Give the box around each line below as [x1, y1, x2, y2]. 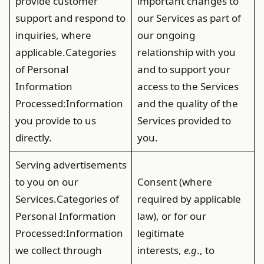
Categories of [56, 192, 119, 206]
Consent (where [137, 175, 212, 189]
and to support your [137, 62, 230, 76]
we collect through [15, 243, 102, 257]
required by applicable [137, 192, 241, 206]
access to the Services [137, 80, 239, 93]
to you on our [15, 175, 78, 189]
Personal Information [15, 209, 116, 223]
